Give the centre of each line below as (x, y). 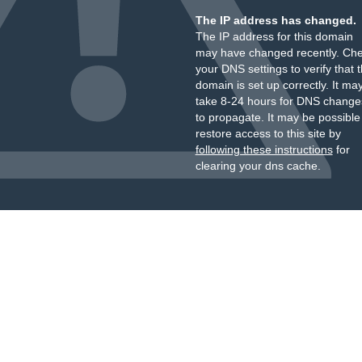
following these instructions (264, 149)
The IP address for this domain (274, 36)
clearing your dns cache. (258, 166)
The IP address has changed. (276, 20)
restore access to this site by (268, 133)
